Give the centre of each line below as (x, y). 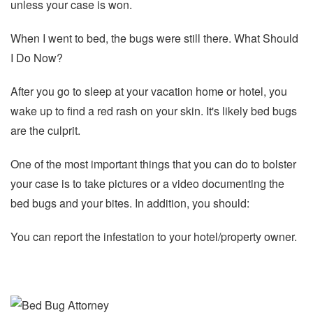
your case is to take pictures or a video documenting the (147, 184)
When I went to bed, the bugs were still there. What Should (154, 38)
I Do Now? (37, 58)
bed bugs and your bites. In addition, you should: (130, 203)
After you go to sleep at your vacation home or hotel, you (149, 92)
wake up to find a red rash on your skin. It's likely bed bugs (154, 111)
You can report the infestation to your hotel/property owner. (154, 237)
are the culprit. (45, 131)
